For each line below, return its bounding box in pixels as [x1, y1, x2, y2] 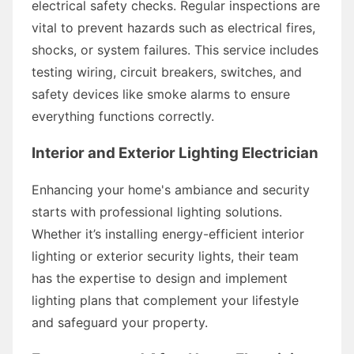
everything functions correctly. [32, 107, 214, 124]
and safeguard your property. [32, 314, 208, 330]
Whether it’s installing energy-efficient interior [32, 225, 304, 242]
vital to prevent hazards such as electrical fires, [32, 19, 315, 36]
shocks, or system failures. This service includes [32, 41, 318, 58]
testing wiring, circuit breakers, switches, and [32, 63, 302, 80]
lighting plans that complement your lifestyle [32, 292, 299, 308]
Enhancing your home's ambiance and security [32, 181, 310, 198]
